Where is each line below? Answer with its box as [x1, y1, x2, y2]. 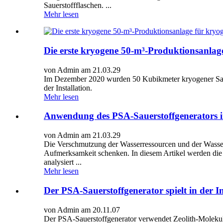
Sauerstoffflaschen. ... [44, 1, 111, 10]
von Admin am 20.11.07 [44, 205, 120, 214]
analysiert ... [44, 158, 82, 167]
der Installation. [44, 83, 92, 92]
